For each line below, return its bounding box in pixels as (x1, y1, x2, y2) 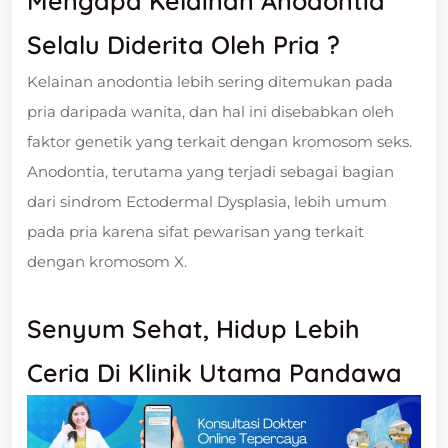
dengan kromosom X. (27, 251, 187, 271)
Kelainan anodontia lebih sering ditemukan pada (27, 71, 393, 91)
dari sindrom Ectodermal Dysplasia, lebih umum (27, 191, 387, 211)
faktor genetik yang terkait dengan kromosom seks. (27, 131, 412, 151)
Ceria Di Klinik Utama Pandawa (27, 356, 402, 388)
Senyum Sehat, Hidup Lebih (27, 312, 360, 344)
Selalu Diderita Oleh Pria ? (27, 28, 340, 60)
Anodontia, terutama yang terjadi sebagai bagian (27, 161, 394, 181)
